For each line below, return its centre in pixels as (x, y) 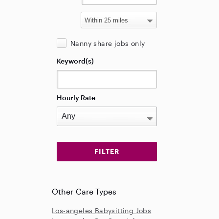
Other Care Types (84, 191)
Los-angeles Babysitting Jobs (102, 210)
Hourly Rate (76, 98)
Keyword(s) (75, 61)
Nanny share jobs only (108, 43)
